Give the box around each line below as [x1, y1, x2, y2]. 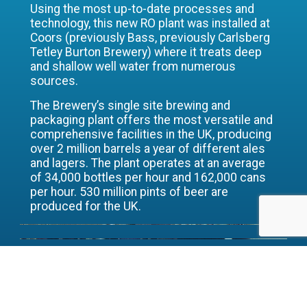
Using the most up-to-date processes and [30, 2, 255, 16]
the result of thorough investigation [30, 267, 265, 286]
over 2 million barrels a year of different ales [30, 142, 266, 156]
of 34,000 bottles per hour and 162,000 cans [30, 171, 267, 185]
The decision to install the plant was [30, 249, 267, 269]
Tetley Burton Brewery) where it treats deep [30, 45, 262, 60]
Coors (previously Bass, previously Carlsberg [30, 31, 271, 45]
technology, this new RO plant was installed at [30, 16, 271, 31]
